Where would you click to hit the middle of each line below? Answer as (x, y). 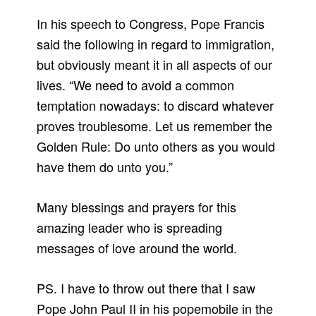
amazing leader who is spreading (130, 227)
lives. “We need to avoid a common (136, 85)
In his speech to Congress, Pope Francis (151, 24)
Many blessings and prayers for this (137, 207)
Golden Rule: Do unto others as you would (156, 146)
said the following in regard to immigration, (156, 44)
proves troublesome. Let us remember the (155, 126)
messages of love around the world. (137, 248)
